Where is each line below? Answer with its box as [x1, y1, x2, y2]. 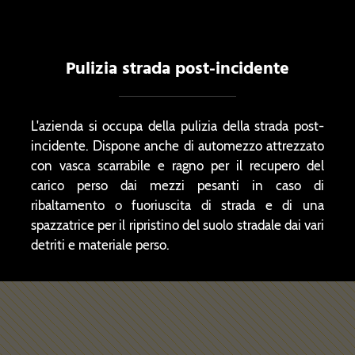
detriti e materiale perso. [30, 236, 170, 253]
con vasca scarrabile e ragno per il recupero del [30, 157, 325, 174]
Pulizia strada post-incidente [66, 53, 289, 80]
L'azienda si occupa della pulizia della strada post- [30, 117, 325, 134]
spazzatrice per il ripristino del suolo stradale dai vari [30, 216, 325, 233]
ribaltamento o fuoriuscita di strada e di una [30, 197, 325, 213]
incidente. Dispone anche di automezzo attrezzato [30, 137, 325, 154]
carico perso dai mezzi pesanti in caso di [30, 177, 325, 193]
